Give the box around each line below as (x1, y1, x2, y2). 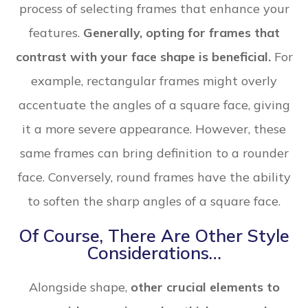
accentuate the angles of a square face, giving (18, 97, 290, 113)
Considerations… (87, 242, 221, 264)
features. (28, 25, 83, 41)
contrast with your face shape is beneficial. (15, 49, 271, 65)
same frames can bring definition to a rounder (19, 145, 289, 162)
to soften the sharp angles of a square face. (27, 193, 280, 210)
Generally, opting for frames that (82, 25, 280, 41)
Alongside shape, (28, 279, 131, 296)
